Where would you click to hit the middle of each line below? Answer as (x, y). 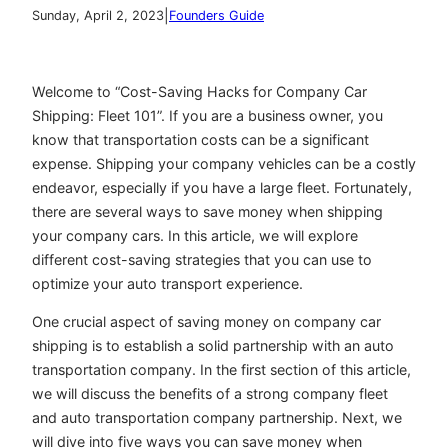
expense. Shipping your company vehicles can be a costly (224, 164)
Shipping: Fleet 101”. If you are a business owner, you (207, 116)
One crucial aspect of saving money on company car (206, 322)
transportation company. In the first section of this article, (221, 370)
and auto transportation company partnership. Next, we (217, 418)
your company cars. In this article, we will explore (195, 236)
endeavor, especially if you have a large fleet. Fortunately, (222, 188)
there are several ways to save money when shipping (207, 212)
